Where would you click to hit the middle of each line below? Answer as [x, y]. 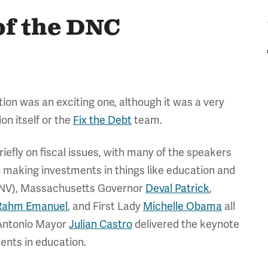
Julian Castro [100, 224]
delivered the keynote [186, 224]
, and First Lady [105, 206]
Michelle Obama [182, 206]
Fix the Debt [102, 120]
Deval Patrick [177, 188]
